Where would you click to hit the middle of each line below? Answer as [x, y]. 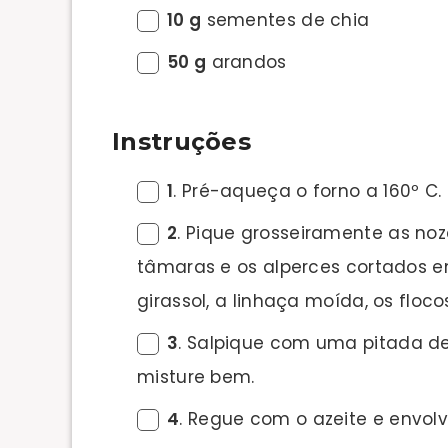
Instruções [181, 141]
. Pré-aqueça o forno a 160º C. [307, 191]
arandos [246, 62]
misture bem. [196, 377]
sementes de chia [285, 20]
